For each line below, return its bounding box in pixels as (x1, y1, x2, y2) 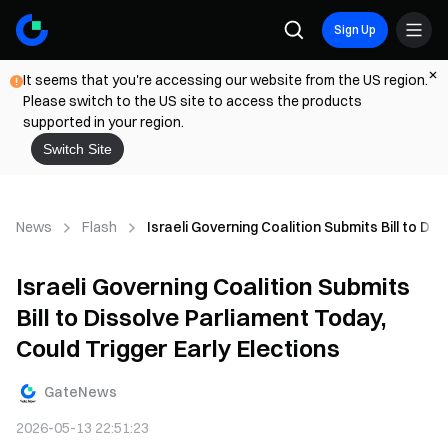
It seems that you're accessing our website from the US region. (23, 71, 428, 89)
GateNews (44, 382, 117, 401)
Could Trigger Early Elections (16, 333, 340, 363)
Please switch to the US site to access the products (23, 92, 362, 110)
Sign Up (334, 22, 376, 37)
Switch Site (43, 141, 112, 157)
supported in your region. (23, 113, 184, 131)
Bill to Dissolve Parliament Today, (16, 302, 386, 332)
